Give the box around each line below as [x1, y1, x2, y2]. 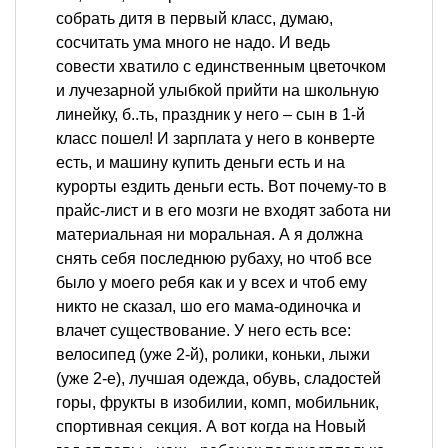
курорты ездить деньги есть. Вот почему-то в [56, 178, 387, 196]
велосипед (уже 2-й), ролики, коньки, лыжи [56, 346, 370, 364]
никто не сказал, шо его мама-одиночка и [56, 298, 361, 316]
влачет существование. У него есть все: [56, 322, 351, 340]
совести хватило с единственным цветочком [56, 58, 386, 76]
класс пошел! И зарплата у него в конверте [56, 130, 375, 148]
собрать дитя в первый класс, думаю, [56, 10, 333, 28]
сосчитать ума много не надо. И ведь [56, 34, 330, 52]
